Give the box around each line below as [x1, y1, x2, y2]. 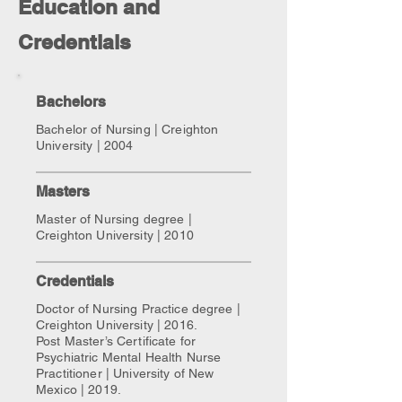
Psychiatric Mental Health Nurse [36, 350, 222, 364]
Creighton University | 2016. [36, 318, 197, 332]
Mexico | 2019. [36, 382, 121, 397]
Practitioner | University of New [36, 366, 214, 380]
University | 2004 [36, 138, 134, 153]
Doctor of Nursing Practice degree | [36, 301, 240, 316]
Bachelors [36, 93, 106, 110]
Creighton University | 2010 [36, 228, 194, 242]
